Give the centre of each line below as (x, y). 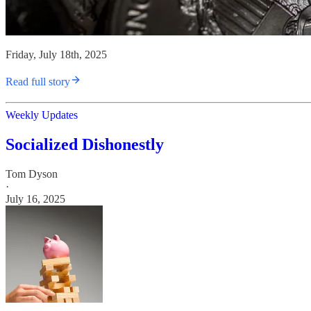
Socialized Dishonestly (85, 144)
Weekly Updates (42, 115)
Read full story (38, 82)
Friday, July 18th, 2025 (56, 55)
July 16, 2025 (35, 199)
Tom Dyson (32, 174)
